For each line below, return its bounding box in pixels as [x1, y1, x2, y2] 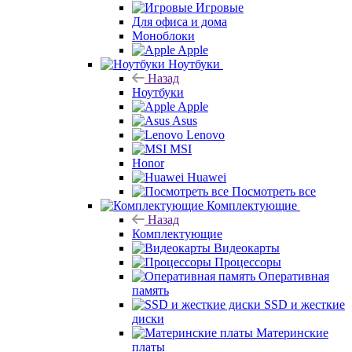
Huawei [187, 170, 226, 184]
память [132, 283, 169, 297]
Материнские [256, 325, 328, 339]
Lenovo [186, 127, 225, 141]
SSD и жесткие [264, 297, 345, 311]
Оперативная [258, 269, 329, 283]
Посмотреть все [232, 184, 316, 198]
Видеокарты [214, 240, 280, 255]
